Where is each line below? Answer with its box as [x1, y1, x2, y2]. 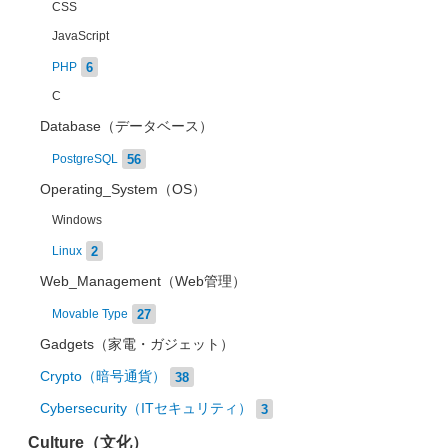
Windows [52, 213, 102, 228]
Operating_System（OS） [40, 182, 206, 198]
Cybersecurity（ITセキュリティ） [40, 401, 252, 417]
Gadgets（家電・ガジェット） [40, 337, 234, 353]
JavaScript [52, 29, 109, 44]
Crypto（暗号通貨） [40, 369, 166, 385]
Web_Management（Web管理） [40, 274, 246, 290]
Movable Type [52, 307, 128, 322]
